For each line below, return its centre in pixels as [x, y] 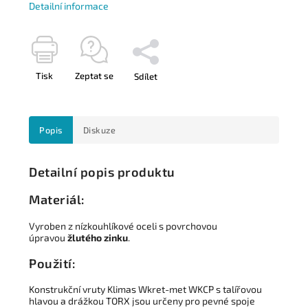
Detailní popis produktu [102, 172]
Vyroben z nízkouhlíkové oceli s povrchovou [123, 225]
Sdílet [146, 76]
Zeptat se [94, 76]
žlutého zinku [98, 237]
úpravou [48, 237]
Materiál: [57, 200]
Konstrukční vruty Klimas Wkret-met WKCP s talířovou [145, 289]
